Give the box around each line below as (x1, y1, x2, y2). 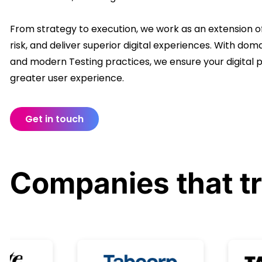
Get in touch (25, 112, 84, 126)
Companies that (10, 166, 240, 201)
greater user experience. (10, 71, 124, 85)
